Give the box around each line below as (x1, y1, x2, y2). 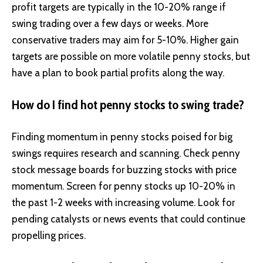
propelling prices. (12, 230, 86, 242)
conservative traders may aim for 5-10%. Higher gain (12, 34, 239, 46)
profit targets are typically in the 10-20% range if (12, 1, 226, 14)
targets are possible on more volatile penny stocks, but (12, 50, 250, 63)
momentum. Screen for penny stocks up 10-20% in (12, 180, 235, 193)
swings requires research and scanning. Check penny (12, 147, 240, 160)
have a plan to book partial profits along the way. (12, 67, 224, 79)
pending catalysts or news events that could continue (12, 213, 245, 225)
